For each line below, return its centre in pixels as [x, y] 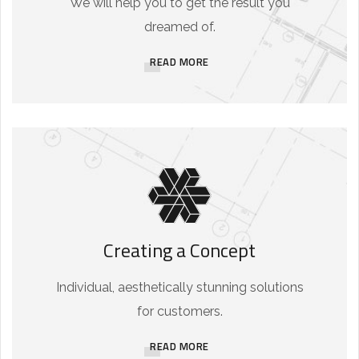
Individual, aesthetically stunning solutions [179, 288]
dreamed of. [179, 27]
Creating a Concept [179, 250]
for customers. [179, 312]
